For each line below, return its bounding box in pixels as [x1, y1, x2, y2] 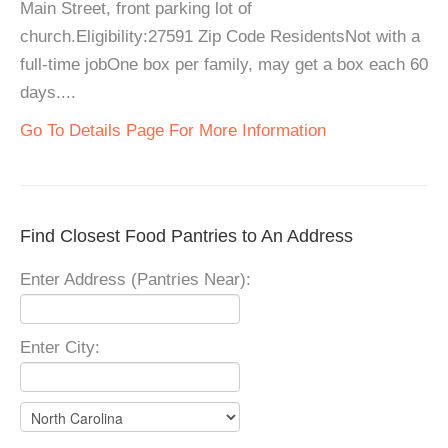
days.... [20, 83, 76, 102]
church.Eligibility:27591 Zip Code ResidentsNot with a [20, 27, 420, 46]
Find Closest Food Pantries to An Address [20, 226, 353, 246]
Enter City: [20, 338, 100, 357]
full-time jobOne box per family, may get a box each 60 [20, 55, 428, 74]
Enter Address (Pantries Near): [20, 270, 251, 289]
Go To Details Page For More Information [20, 121, 326, 140]
